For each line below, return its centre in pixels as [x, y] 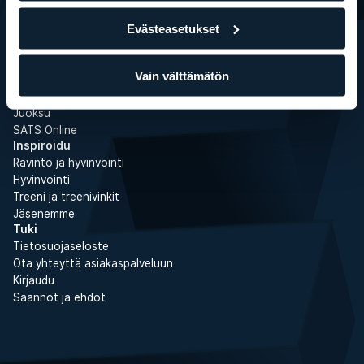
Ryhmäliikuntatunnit [65, 11]
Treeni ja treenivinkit [66, 197]
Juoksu [32, 113]
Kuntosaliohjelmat [60, 96]
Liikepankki [41, 62]
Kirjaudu [34, 280]
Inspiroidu [42, 145]
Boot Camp [43, 45]
